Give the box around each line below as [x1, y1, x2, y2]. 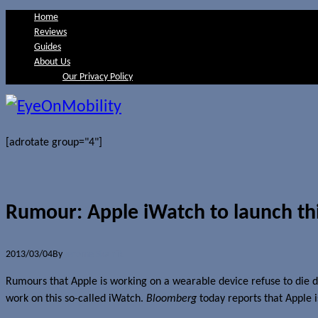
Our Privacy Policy [62, 72, 133, 82]
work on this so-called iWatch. [6, 292, 146, 305]
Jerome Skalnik [65, 248, 123, 260]
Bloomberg [146, 292, 197, 305]
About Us [34, 57, 70, 67]
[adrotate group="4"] [6, 137, 102, 148]
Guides [34, 42, 61, 53]
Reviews [34, 27, 67, 38]
